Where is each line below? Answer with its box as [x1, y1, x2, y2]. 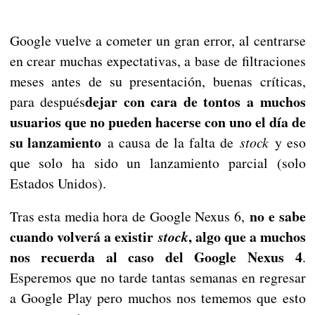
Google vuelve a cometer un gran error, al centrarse [9, 30, 306, 50]
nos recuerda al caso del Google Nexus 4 [9, 246, 302, 267]
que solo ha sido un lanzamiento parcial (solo [9, 153, 306, 172]
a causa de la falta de [101, 132, 240, 152]
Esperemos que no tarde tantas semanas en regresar [9, 267, 306, 287]
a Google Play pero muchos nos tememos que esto [9, 288, 306, 307]
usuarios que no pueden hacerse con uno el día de [9, 111, 306, 132]
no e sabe [250, 205, 306, 226]
